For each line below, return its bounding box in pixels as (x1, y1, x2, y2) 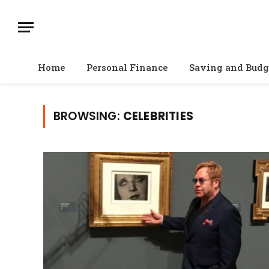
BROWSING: (53, 108, 123, 124)
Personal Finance (86, 61, 168, 73)
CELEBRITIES (122, 108, 193, 124)
